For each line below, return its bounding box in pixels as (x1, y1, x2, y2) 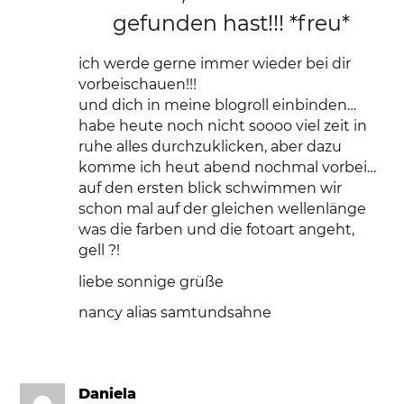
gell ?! (78, 242, 121, 260)
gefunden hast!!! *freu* (112, 10, 350, 37)
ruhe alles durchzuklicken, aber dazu (78, 138, 343, 156)
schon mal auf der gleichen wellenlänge (78, 200, 367, 218)
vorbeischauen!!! (78, 76, 197, 94)
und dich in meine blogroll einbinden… (78, 96, 357, 115)
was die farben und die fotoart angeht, (78, 221, 355, 239)
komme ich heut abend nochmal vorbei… (78, 159, 377, 177)
